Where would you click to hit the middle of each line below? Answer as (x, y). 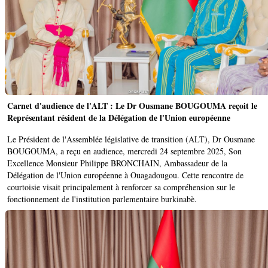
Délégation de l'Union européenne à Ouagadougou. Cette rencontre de (125, 175)
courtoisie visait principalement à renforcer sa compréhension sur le (121, 187)
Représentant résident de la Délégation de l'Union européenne (119, 118)
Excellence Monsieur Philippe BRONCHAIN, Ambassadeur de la (117, 163)
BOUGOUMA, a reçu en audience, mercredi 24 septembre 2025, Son (124, 151)
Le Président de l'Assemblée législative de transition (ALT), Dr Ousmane (131, 139)
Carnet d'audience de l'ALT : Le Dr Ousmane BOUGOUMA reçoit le (132, 106)
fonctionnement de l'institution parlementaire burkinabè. (102, 199)
